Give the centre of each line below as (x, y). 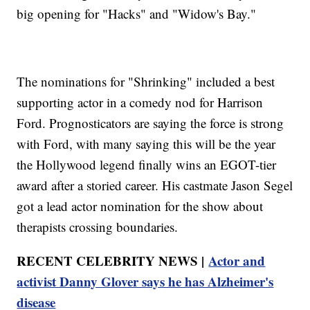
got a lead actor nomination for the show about (140, 206)
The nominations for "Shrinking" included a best (146, 81)
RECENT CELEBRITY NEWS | (113, 260)
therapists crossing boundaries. (98, 226)
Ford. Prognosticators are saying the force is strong (151, 122)
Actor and (237, 260)
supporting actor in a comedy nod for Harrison (140, 102)
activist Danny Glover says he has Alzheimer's (145, 281)
